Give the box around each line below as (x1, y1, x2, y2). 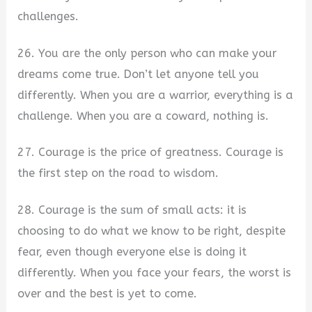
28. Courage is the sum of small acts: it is (17, 203, 247, 217)
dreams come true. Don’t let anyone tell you (17, 67, 260, 81)
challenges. (17, 10, 79, 23)
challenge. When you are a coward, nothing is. (17, 109, 270, 123)
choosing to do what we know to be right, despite (17, 224, 286, 237)
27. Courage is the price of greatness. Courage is (17, 146, 284, 159)
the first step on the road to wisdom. (17, 166, 219, 180)
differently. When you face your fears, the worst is (17, 265, 292, 279)
